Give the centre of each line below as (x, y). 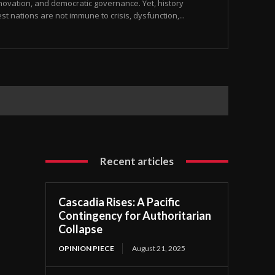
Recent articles (137, 161)
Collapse (81, 229)
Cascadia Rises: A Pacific (119, 202)
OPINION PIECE (87, 249)
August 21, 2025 (159, 249)
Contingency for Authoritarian (135, 216)
